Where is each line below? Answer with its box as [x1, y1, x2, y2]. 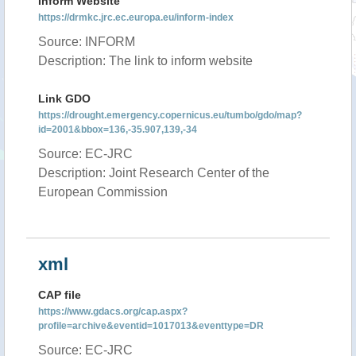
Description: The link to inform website [38, 54, 253, 68]
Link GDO [38, 92, 91, 105]
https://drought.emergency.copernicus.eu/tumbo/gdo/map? [38, 110, 302, 121]
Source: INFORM [38, 35, 135, 48]
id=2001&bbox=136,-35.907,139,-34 [38, 124, 197, 135]
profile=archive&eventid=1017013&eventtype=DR [38, 320, 264, 331]
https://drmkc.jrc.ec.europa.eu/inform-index [38, 12, 234, 23]
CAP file [38, 288, 81, 301]
